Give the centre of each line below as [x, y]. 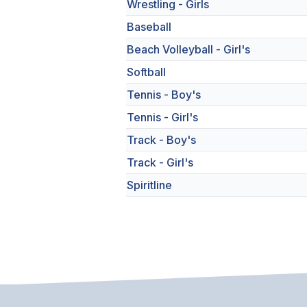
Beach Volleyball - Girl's [188, 49]
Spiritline [149, 185]
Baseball [149, 27]
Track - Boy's [161, 140]
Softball [146, 72]
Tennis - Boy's [164, 95]
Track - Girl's [160, 162]
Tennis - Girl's [162, 117]
